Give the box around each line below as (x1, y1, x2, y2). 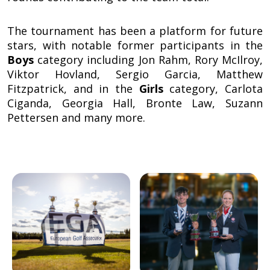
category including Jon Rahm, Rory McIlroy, (34, 52, 263, 67)
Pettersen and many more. (7, 110, 145, 125)
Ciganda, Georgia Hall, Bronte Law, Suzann (7, 96, 263, 111)
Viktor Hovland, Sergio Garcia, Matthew (7, 67, 263, 82)
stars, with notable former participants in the (7, 38, 263, 53)
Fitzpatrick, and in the (7, 81, 139, 96)
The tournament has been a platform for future (7, 24, 263, 39)
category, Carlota (163, 81, 263, 96)
